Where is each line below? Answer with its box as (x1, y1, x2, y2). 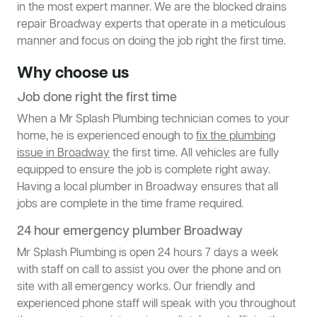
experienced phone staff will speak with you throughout (17, 296, 296, 313)
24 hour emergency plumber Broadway (17, 223, 243, 241)
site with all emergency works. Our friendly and (17, 279, 255, 296)
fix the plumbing (196, 129, 275, 145)
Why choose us (17, 63, 129, 85)
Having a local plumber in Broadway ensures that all (17, 180, 278, 196)
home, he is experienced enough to (17, 129, 196, 145)
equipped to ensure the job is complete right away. (17, 163, 270, 179)
